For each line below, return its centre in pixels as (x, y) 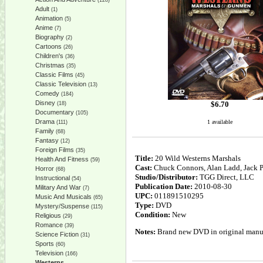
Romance (49, 225)
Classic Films (54, 75)
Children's (49, 56)
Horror (45, 168)
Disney (45, 103)
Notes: (145, 232)
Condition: (153, 215)
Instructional (53, 178)
